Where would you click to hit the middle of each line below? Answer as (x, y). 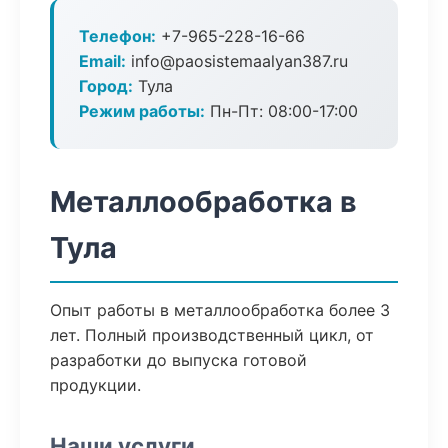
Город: (106, 86)
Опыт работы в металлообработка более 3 (220, 310)
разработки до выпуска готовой (178, 360)
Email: (102, 61)
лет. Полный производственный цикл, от (212, 335)
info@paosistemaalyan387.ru (237, 61)
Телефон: (117, 36)
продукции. (95, 385)
